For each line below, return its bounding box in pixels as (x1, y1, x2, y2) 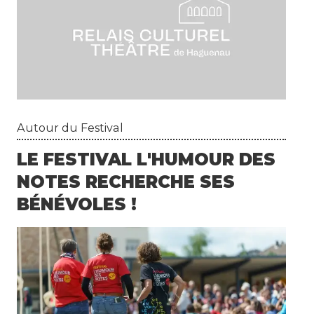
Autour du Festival (17, 120, 124, 135)
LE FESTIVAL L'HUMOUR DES (17, 149, 276, 170)
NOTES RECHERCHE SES (17, 171, 235, 192)
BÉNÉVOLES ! (17, 193, 137, 214)
